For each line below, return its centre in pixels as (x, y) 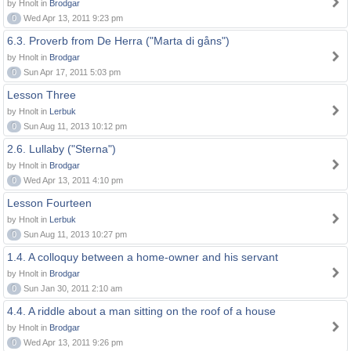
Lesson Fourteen (49, 203)
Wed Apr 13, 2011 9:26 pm (72, 342)
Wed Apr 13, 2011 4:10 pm (72, 180)
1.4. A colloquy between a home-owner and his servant (143, 257)
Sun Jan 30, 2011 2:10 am (72, 288)
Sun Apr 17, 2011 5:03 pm (71, 72)
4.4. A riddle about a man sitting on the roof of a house (141, 311)
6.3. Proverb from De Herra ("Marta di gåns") (118, 41)
